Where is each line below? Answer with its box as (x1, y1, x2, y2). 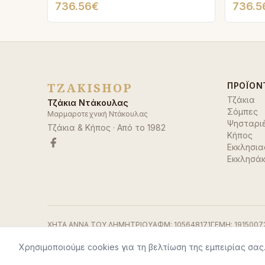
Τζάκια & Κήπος (47, 122, 111, 132)
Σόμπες (227, 106, 258, 117)
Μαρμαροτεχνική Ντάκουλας (47, 109, 148, 118)
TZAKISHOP (47, 80, 132, 96)
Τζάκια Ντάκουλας (47, 98, 128, 108)
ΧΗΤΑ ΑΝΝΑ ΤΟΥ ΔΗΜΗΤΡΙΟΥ (47, 220, 153, 229)
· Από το (111, 122, 147, 132)
